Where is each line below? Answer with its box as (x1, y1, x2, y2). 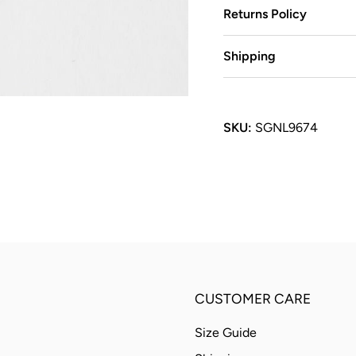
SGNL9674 (254, 120, 318, 136)
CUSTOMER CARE (195, 289, 311, 307)
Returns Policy (222, 6, 307, 22)
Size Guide (195, 324, 257, 340)
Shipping (222, 48, 276, 64)
